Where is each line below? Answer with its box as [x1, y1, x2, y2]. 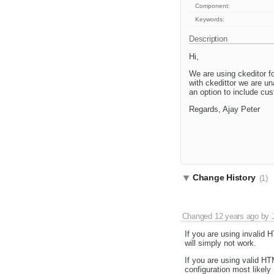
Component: [195, 2, 231, 10]
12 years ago [214, 212, 259, 221]
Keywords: [195, 16, 225, 23]
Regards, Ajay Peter [189, 105, 260, 114]
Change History [193, 172, 258, 183]
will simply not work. [184, 239, 256, 248]
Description [189, 34, 230, 44]
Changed [182, 212, 215, 221]
